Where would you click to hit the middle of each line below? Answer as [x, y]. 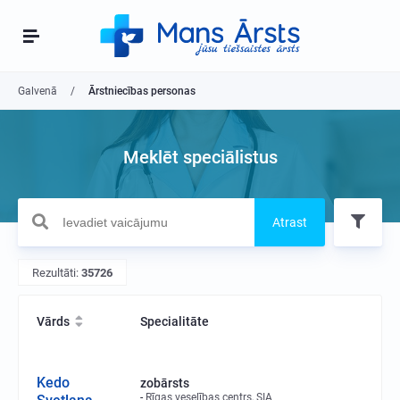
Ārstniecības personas [142, 91]
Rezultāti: [57, 273]
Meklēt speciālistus [200, 157]
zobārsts [165, 383]
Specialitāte [175, 321]
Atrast [290, 222]
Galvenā [37, 91]
